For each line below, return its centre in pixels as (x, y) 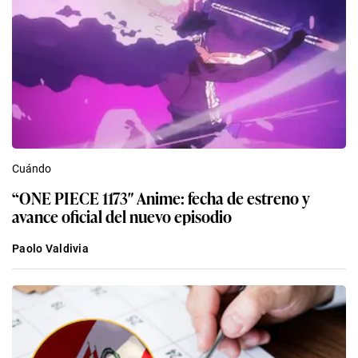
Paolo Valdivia (50, 248)
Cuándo (32, 168)
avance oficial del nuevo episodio (122, 215)
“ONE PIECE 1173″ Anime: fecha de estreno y (161, 197)
